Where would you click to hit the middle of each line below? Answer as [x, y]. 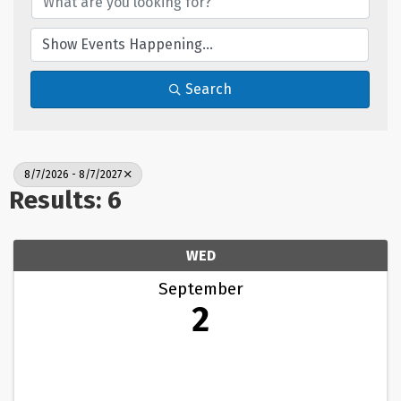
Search [208, 90]
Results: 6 [65, 200]
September [200, 289]
